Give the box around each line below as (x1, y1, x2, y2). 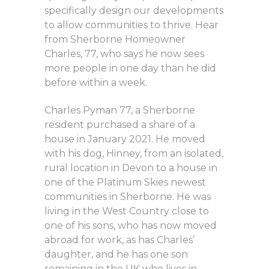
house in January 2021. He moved (44, 133, 205, 145)
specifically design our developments (44, 5, 223, 17)
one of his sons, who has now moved (44, 220, 217, 232)
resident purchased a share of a (44, 119, 195, 131)
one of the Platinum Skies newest (44, 177, 206, 189)
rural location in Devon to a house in (44, 162, 217, 174)
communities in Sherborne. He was (44, 191, 211, 203)
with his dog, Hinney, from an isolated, (44, 148, 223, 160)
